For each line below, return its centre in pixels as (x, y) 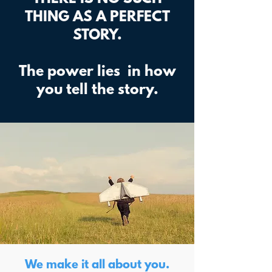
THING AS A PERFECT (97, 18)
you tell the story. (97, 90)
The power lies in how (97, 72)
